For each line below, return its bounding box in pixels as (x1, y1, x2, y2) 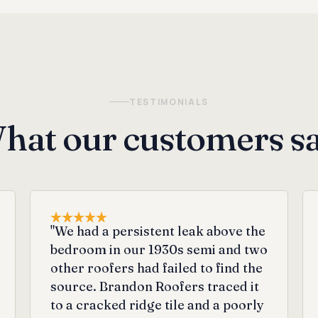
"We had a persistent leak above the (50, 222, 265, 239)
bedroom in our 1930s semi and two (50, 241, 268, 258)
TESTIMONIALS (128, 95, 209, 108)
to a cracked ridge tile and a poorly (50, 296, 264, 313)
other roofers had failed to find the (50, 259, 263, 276)
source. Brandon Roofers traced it (50, 278, 259, 295)
